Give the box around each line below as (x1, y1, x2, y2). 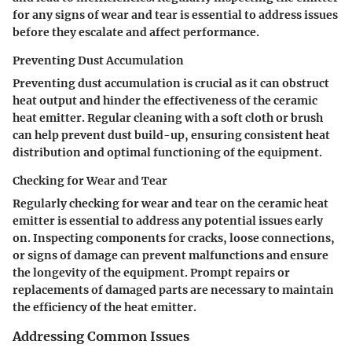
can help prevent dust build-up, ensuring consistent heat (13, 128, 330, 143)
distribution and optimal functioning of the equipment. (13, 145, 322, 160)
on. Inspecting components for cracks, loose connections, (13, 231, 335, 246)
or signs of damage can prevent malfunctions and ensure (13, 248, 328, 263)
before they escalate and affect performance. (13, 25, 259, 40)
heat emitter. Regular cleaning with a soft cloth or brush (13, 111, 323, 126)
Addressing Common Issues (13, 328, 189, 345)
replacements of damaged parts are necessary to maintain (13, 283, 334, 298)
